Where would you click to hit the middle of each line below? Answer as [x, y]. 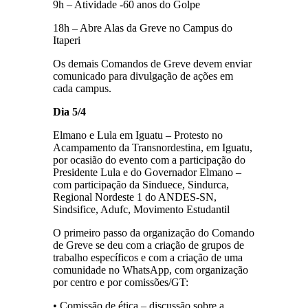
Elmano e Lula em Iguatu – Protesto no [138, 135]
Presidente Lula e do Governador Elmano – [147, 172]
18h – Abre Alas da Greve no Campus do [143, 27]
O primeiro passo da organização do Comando [154, 232]
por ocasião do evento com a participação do [150, 159]
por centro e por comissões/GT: [121, 282]
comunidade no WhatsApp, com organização [151, 269]
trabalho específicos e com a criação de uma [148, 257]
